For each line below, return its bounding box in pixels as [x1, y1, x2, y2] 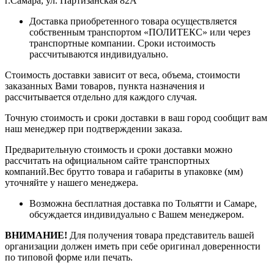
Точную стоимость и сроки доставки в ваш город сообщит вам [5, 112, 267, 123]
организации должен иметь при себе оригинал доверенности [5, 240, 261, 251]
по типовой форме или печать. [5, 251, 133, 262]
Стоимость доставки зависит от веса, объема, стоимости [5, 69, 240, 80]
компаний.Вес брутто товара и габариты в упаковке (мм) [5, 166, 243, 177]
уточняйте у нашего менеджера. [5, 177, 138, 188]
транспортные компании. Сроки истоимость [29, 37, 215, 48]
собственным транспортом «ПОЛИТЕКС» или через [29, 26, 250, 37]
